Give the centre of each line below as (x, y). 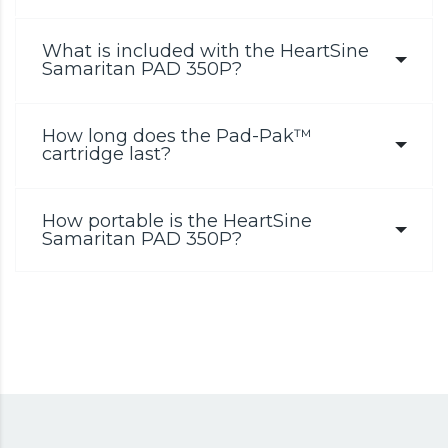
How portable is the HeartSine (177, 220)
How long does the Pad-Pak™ (177, 135)
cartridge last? (106, 153)
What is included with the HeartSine (205, 50)
